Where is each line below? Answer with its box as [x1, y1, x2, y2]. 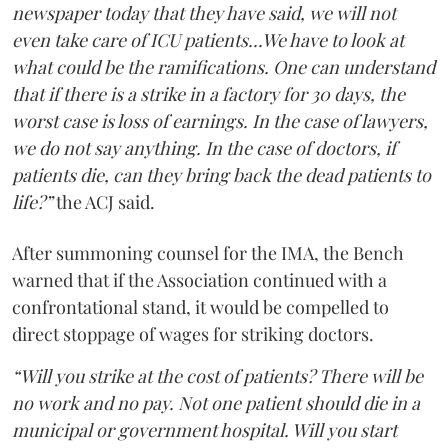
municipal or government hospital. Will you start [12, 418, 397, 443]
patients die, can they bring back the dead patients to [12, 163, 431, 188]
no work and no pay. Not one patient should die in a [12, 391, 420, 416]
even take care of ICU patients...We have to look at [12, 28, 404, 53]
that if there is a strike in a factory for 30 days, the [12, 82, 405, 107]
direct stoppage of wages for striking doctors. [12, 322, 374, 347]
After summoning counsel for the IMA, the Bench [12, 241, 404, 266]
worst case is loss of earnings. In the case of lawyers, [12, 109, 428, 134]
